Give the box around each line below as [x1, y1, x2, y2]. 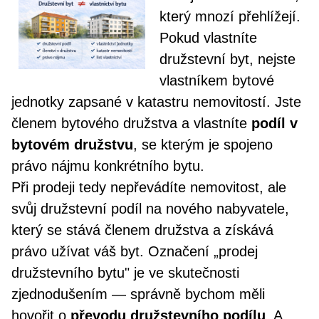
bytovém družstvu [11, 137, 133, 152]
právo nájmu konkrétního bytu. [11, 158, 204, 174]
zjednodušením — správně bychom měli [11, 286, 265, 302]
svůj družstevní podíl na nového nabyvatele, [11, 201, 289, 216]
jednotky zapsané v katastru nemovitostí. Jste [11, 94, 301, 110]
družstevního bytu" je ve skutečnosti [11, 265, 239, 281]
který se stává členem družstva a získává [11, 222, 273, 238]
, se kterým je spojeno [133, 137, 273, 152]
